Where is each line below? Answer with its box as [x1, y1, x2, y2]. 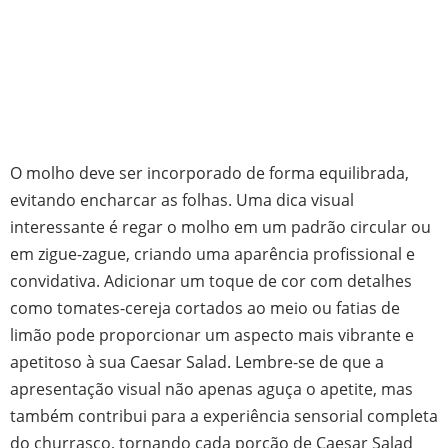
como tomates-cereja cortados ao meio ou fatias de [10, 295, 400, 319]
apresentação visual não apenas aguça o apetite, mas [10, 376, 413, 400]
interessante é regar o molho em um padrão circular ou [10, 214, 431, 238]
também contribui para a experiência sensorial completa [10, 403, 438, 427]
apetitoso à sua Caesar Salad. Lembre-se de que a [10, 349, 384, 373]
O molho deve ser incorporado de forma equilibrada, [10, 160, 409, 184]
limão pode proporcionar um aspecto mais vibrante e [10, 322, 414, 346]
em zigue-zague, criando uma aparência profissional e [10, 241, 415, 265]
